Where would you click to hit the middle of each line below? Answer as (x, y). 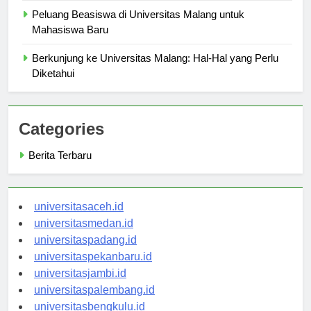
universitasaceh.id (79, 219)
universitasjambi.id (80, 286)
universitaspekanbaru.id (93, 269)
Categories (61, 142)
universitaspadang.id (85, 253)
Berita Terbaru (60, 168)
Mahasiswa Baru (70, 42)
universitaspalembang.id (94, 303)
